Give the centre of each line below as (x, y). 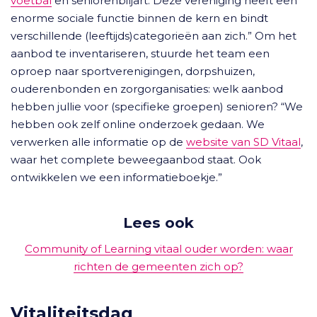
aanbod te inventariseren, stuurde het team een (140, 53)
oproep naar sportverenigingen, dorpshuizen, (133, 71)
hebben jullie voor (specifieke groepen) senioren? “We (157, 106)
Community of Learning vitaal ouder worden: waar (158, 249)
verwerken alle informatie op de (98, 142)
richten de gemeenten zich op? (158, 266)
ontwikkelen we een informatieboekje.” (116, 177)
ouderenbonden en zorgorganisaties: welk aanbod (147, 89)
